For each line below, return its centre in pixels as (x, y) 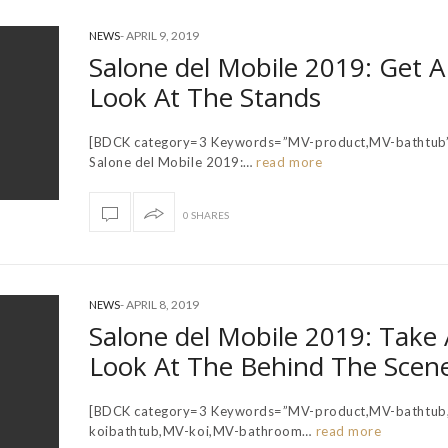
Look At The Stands (205, 96)
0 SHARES (206, 214)
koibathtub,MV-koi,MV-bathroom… (201, 430)
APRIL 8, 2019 (162, 304)
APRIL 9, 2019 (162, 35)
